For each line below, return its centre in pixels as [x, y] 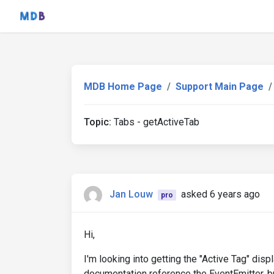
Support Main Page [220, 87]
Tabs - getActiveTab [155, 122]
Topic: [98, 122]
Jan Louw [131, 194]
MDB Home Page [123, 87]
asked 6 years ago [220, 194]
